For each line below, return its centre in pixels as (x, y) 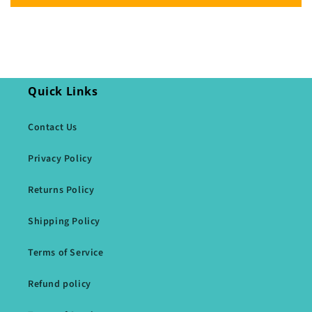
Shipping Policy (64, 222)
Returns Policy (61, 190)
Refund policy (60, 284)
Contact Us (53, 128)
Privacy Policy (60, 159)
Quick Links (63, 92)
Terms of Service (66, 253)
